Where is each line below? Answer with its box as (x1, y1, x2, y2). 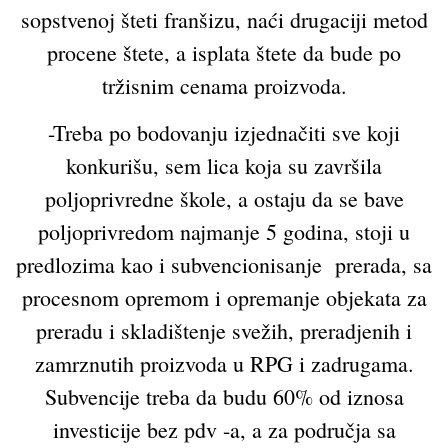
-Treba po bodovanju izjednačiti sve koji (48, 118, 400, 148)
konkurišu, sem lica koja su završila (66, 151, 382, 181)
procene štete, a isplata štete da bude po (47, 37, 401, 67)
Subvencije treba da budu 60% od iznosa (44, 382, 404, 412)
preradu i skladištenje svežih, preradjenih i (36, 316, 412, 346)
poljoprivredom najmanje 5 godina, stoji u (38, 217, 410, 247)
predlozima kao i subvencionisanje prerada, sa (16, 250, 432, 280)
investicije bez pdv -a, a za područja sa (52, 415, 396, 445)
